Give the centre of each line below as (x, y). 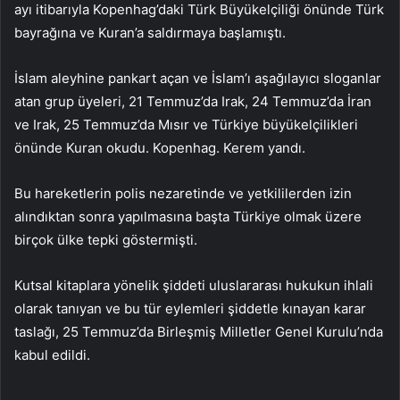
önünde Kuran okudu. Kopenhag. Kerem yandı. (160, 147)
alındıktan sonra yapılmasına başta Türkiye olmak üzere (188, 216)
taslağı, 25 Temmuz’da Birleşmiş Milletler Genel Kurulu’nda (199, 331)
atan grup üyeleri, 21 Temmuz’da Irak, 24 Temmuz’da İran (193, 101)
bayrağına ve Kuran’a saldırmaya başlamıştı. (150, 32)
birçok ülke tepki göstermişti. (106, 239)
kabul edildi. (52, 354)
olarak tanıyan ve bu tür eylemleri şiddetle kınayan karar (190, 308)
